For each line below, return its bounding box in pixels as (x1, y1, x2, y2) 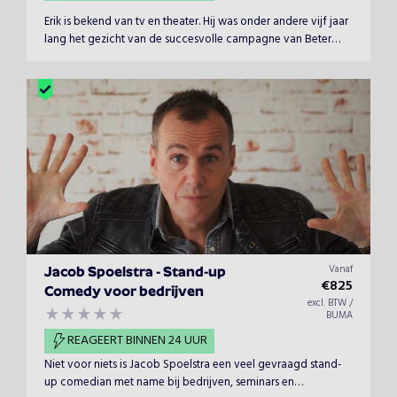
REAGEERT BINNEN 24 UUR (67, 331, 207, 351)
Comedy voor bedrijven (44, 285, 204, 300)
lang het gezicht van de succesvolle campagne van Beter (44, 30, 331, 49)
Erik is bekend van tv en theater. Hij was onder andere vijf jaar (44, 12, 348, 31)
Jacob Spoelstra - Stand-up (44, 266, 226, 280)
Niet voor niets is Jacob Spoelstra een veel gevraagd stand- (44, 355, 342, 374)
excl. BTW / (307, 295, 353, 311)
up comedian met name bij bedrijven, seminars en (44, 373, 294, 392)
